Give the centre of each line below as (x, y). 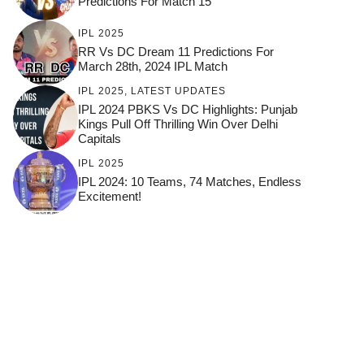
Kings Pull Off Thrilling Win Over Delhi (178, 123)
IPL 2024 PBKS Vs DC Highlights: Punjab (188, 109)
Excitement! (110, 196)
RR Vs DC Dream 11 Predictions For (176, 51)
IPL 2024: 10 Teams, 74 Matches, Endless (190, 181)
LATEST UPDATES (178, 91)
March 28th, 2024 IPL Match (153, 66)
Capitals (100, 138)
